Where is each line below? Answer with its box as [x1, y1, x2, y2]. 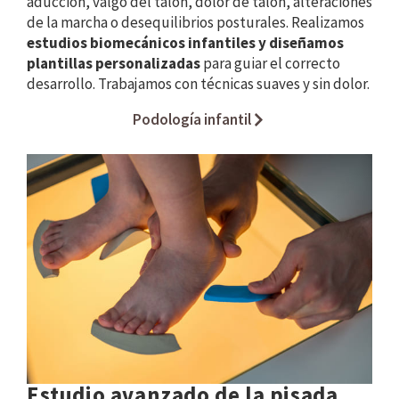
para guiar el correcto [200, 53, 340, 74]
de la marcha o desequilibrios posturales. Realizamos [27, 12, 364, 33]
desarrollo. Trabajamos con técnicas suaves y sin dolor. [27, 74, 370, 94]
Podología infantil [133, 109, 251, 129]
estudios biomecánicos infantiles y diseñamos [27, 33, 344, 53]
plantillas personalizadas [27, 53, 200, 74]
